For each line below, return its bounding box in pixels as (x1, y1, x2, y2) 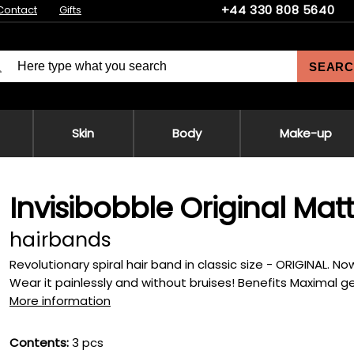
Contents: (9, 334, 69, 351)
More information (9, 292, 111, 309)
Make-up (279, 125, 332, 141)
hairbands (9, 226, 111, 254)
